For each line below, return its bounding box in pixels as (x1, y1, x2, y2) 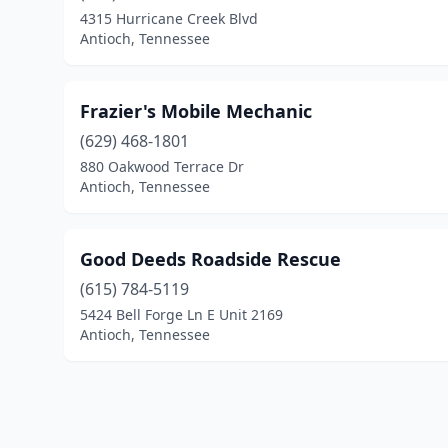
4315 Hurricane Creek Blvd (80, 9, 258, 28)
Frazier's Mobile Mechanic (80, 99, 312, 123)
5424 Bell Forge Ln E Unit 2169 (80, 305, 283, 324)
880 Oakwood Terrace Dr (80, 157, 244, 176)
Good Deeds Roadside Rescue (80, 247, 341, 271)
